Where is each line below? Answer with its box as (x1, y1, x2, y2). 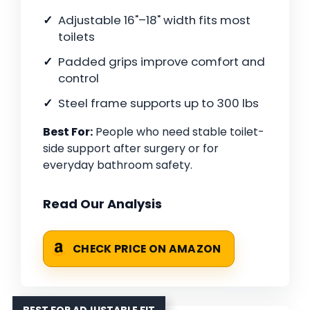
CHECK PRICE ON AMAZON (73, 241, 221, 257)
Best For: (43, 124, 93, 140)
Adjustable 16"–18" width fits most (58, 12, 250, 29)
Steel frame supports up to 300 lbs (58, 95, 259, 112)
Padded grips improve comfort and (58, 53, 265, 71)
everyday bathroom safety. (43, 157, 192, 174)
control (58, 70, 99, 87)
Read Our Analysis (43, 195, 162, 213)
